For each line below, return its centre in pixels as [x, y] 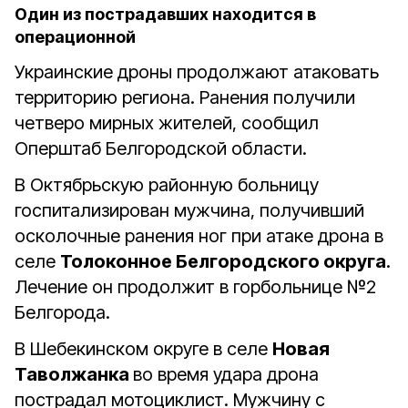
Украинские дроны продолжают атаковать [197, 72]
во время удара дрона [226, 374]
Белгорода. [65, 312]
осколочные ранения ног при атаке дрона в [199, 236]
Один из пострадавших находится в [165, 14]
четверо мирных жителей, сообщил [167, 123]
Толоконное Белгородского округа [223, 261]
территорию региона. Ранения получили [185, 97]
